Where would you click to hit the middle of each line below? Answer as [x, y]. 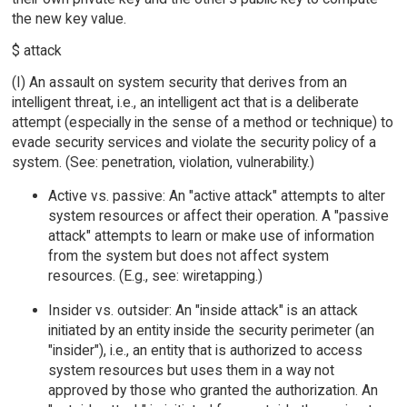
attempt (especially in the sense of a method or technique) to [202, 122]
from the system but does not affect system [188, 256]
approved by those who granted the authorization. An [213, 391]
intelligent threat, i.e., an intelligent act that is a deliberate [185, 102]
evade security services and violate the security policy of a [194, 142]
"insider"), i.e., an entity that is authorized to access [205, 351]
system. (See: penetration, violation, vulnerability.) [163, 162]
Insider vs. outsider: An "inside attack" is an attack [203, 311]
